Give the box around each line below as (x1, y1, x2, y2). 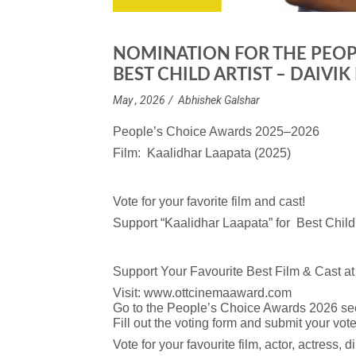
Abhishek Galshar (178, 93, 260, 106)
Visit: (113, 285, 144, 300)
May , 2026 (113, 93, 165, 106)
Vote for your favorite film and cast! (113, 194, 305, 208)
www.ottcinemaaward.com (144, 285, 292, 300)
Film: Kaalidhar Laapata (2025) (113, 145, 291, 160)
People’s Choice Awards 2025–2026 (113, 124, 319, 138)
